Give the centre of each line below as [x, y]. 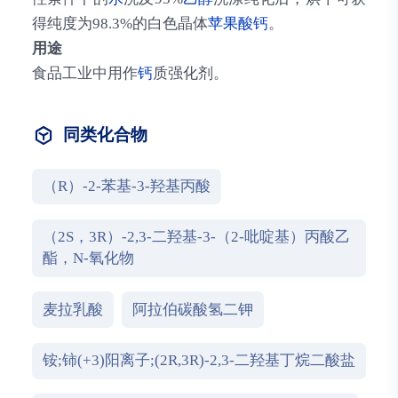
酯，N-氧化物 [88, 259]
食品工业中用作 [84, 74]
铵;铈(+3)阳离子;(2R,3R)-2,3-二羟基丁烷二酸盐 [199, 361]
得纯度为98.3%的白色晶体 [119, 24]
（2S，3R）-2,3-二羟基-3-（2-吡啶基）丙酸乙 [196, 237]
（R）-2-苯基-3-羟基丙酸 [126, 186]
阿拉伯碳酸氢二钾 [193, 309]
